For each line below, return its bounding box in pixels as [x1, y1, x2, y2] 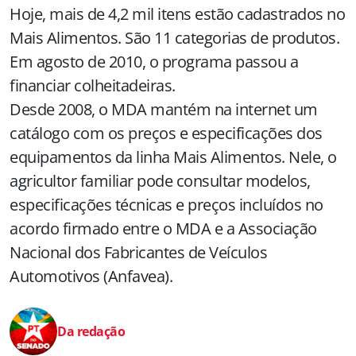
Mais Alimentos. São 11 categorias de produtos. [10, 27, 339, 48]
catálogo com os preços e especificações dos [10, 122, 323, 144]
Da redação [57, 323, 125, 340]
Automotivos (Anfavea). [10, 265, 172, 287]
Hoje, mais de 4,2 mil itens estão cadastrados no [10, 3, 345, 25]
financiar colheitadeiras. [10, 75, 176, 96]
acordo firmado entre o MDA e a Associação [10, 218, 317, 239]
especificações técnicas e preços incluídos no [10, 194, 323, 215]
